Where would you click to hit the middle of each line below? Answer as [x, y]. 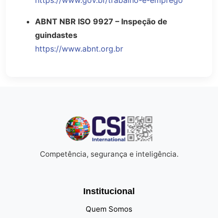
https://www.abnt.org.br [79, 48]
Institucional [109, 191]
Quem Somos [109, 209]
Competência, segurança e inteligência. [109, 154]
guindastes [56, 35]
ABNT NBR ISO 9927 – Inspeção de [101, 21]
